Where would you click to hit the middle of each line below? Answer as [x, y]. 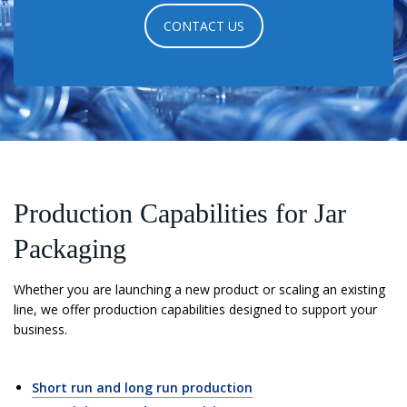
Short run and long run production [142, 387]
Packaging [70, 248]
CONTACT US [203, 26]
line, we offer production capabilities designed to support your [195, 309]
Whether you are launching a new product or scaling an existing [199, 289]
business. [40, 329]
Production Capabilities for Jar [180, 213]
